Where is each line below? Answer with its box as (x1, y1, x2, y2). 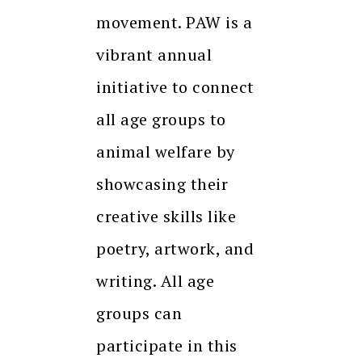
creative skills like (96, 204, 236, 227)
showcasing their (96, 172, 228, 195)
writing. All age (96, 269, 214, 292)
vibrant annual (96, 43, 212, 65)
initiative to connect (96, 75, 255, 98)
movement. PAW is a (96, 11, 252, 33)
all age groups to (96, 107, 226, 130)
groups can (96, 301, 182, 324)
